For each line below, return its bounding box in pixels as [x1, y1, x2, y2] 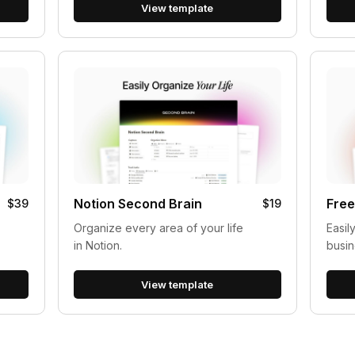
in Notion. [73, 239, 122, 253]
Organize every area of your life [73, 221, 243, 235]
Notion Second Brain [73, 196, 202, 212]
